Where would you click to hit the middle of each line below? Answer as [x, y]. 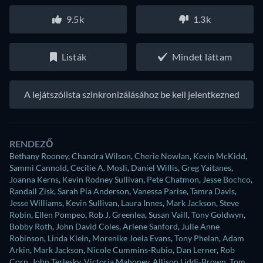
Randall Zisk [32, 191]
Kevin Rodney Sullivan [103, 180]
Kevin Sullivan [92, 203]
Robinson [27, 238]
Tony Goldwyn [218, 215]
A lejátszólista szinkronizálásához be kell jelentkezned [131, 95]
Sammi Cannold [38, 168]
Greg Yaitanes [206, 168]
